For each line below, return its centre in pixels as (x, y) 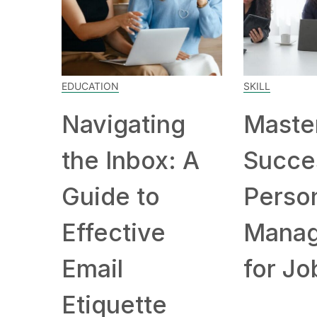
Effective (114, 232)
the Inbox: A (131, 160)
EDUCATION (90, 86)
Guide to (111, 196)
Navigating (123, 124)
